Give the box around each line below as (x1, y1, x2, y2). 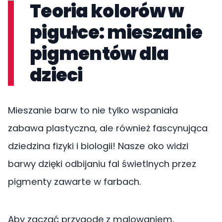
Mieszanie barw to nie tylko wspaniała (8, 104, 178, 116)
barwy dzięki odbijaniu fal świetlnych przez (8, 158, 196, 170)
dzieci (30, 62, 83, 88)
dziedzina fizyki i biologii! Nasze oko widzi (8, 140, 188, 152)
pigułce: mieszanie (30, 20, 203, 45)
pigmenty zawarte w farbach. (8, 175, 141, 188)
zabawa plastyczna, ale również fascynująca (8, 122, 208, 134)
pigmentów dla (30, 41, 169, 66)
